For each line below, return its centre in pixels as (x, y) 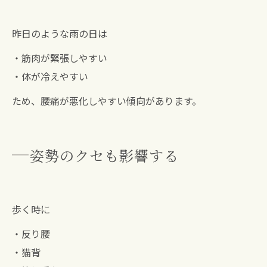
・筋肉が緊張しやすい (60, 58)
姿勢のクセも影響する (104, 156)
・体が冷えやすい (50, 77)
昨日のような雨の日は (60, 34)
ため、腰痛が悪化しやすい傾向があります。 (107, 101)
